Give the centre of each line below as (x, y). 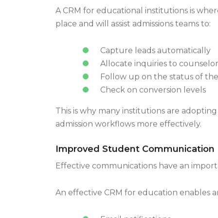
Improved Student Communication (135, 159)
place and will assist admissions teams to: (133, 34)
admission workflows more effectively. (128, 134)
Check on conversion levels (153, 100)
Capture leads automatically (155, 60)
